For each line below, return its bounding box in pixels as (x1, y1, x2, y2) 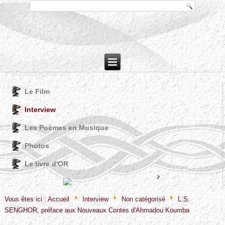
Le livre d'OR (25, 160, 69, 168)
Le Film (25, 87, 50, 96)
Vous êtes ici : (5, 195, 48, 203)
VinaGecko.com (93, 187, 140, 195)
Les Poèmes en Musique (25, 124, 109, 132)
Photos (25, 142, 50, 150)
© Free (6, 187, 27, 195)
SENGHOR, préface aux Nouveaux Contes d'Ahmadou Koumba (5, 206, 190, 214)
